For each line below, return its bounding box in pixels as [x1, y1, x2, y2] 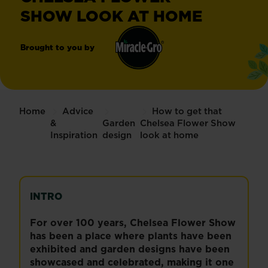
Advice [62, 104, 93, 117]
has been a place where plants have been [30, 229, 232, 242]
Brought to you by [20, 42, 95, 53]
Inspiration [50, 128, 98, 141]
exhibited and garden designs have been [30, 242, 230, 255]
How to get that [152, 104, 222, 117]
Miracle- [102, 69, 139, 83]
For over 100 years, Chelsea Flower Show [30, 215, 236, 229]
